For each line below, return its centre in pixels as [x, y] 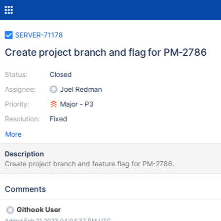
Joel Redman [81, 89]
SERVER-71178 [39, 35]
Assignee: [20, 89]
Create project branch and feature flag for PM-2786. [90, 164]
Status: [16, 74]
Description [24, 154]
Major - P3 [77, 104]
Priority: [17, 104]
